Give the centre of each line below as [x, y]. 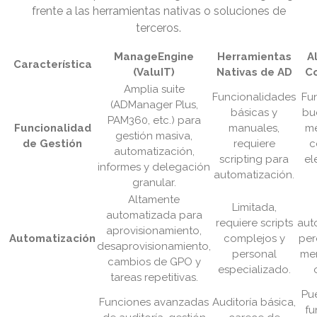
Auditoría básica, [254, 302]
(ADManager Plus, [154, 105]
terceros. [158, 28]
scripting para [254, 160]
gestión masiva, [154, 136]
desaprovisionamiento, [154, 247]
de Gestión [52, 144]
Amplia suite [154, 90]
